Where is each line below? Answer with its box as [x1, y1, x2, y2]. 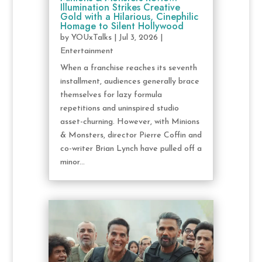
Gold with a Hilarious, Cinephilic [60, 10, 198, 24]
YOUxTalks [71, 33, 112, 43]
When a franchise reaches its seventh [60, 64, 197, 73]
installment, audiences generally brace [60, 77, 199, 87]
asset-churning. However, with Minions [60, 118, 199, 127]
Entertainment [60, 47, 113, 56]
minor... [60, 158, 85, 167]
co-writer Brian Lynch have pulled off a [60, 144, 202, 154]
